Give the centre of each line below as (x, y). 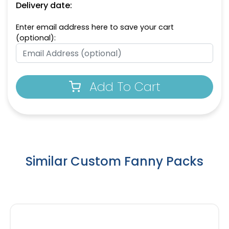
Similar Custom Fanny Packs (114, 162)
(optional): (36, 38)
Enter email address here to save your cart (95, 27)
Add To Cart (125, 87)
